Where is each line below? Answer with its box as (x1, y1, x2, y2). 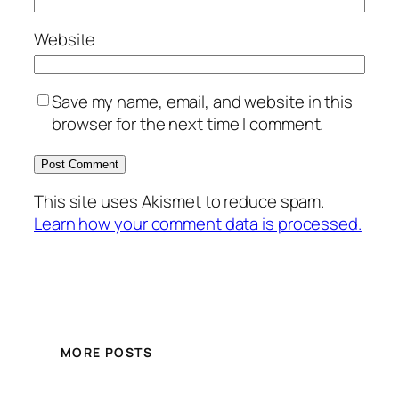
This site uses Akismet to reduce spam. (34, 189, 325, 213)
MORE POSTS (61, 343, 152, 361)
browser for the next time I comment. (52, 111, 324, 135)
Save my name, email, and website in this (52, 89, 353, 113)
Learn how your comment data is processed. (34, 211, 362, 235)
